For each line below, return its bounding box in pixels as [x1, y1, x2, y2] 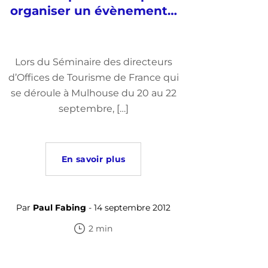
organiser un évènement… [10, 4, 177, 18]
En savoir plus [61, 154, 126, 165]
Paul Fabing [33, 202, 86, 213]
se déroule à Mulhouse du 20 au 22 [10, 87, 176, 99]
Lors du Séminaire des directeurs [14, 56, 172, 68]
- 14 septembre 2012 [86, 202, 170, 213]
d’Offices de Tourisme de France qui [8, 72, 179, 83]
